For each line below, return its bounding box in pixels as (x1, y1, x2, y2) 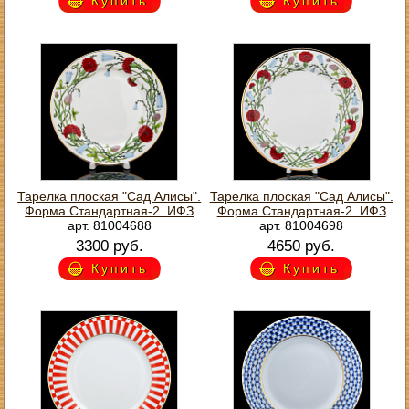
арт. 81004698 (259, 217, 344, 233)
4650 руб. (267, 236, 336, 255)
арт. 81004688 (67, 217, 152, 233)
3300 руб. (75, 236, 143, 255)
